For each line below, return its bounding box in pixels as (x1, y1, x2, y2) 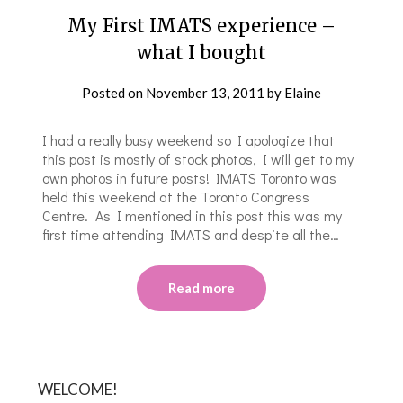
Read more (168, 279, 235, 296)
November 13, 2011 (146, 84, 264, 101)
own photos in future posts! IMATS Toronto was (42, 167, 337, 187)
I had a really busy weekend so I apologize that (42, 130, 336, 149)
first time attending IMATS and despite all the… (42, 224, 340, 244)
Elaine (284, 84, 321, 101)
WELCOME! (38, 379, 119, 399)
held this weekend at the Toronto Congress (42, 186, 310, 206)
